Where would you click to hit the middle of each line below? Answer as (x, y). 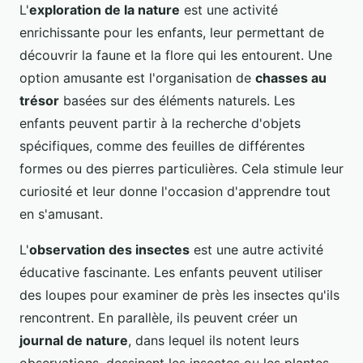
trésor (39, 100)
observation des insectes (109, 249)
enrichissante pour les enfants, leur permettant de (172, 32)
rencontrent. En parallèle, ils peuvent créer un (158, 317)
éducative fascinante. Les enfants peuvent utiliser (171, 272)
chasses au (291, 77)
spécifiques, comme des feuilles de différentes (162, 145)
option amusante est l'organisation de (137, 77)
